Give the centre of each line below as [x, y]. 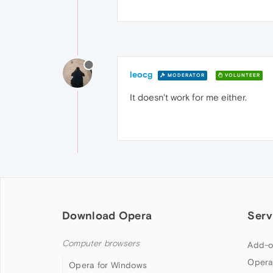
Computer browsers [101, 243]
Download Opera [107, 215]
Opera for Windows [108, 265]
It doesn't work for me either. [188, 97]
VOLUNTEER [242, 75]
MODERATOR [185, 75]
